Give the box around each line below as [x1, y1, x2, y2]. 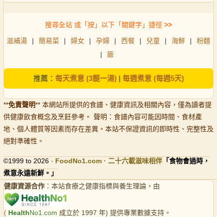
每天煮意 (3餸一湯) [55, 74, 117, 83]
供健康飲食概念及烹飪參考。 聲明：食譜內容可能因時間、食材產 [3, 113, 202, 121]
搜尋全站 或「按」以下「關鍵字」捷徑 [45, 21, 162, 29]
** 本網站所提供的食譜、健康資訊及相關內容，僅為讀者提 [35, 101, 212, 109]
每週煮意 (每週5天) [122, 74, 184, 83]
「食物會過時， [162, 157, 210, 165]
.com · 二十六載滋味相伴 [86, 157, 162, 165]
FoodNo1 [55, 157, 86, 165]
